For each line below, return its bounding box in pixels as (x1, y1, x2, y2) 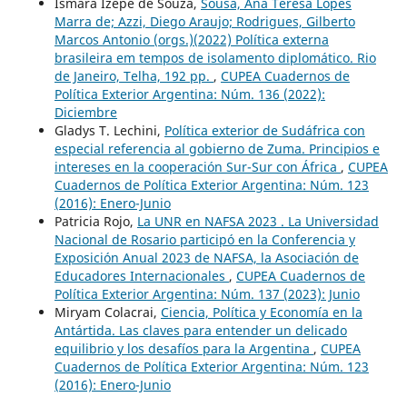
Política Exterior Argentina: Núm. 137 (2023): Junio (54, 284, 360, 303)
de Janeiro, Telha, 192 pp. (54, 66, 213, 84)
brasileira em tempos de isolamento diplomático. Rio (54, 48, 376, 66)
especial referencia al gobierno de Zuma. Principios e (54, 139, 380, 157)
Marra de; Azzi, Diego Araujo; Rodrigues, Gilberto (54, 12, 355, 30)
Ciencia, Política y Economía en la (160, 303, 362, 321)
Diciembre (54, 103, 117, 121)
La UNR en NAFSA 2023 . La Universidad (136, 212, 379, 230)
